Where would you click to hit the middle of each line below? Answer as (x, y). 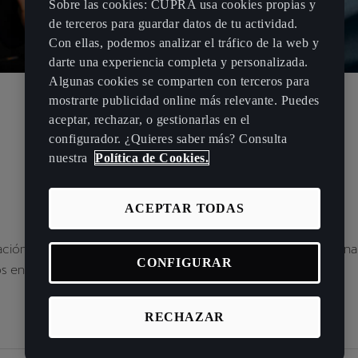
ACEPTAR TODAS (185, 209)
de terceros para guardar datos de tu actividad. (173, 24)
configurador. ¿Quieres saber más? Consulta (168, 139)
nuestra (70, 158)
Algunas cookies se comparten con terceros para (179, 82)
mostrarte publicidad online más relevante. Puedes (184, 101)
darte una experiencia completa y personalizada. (179, 62)
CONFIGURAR (185, 263)
